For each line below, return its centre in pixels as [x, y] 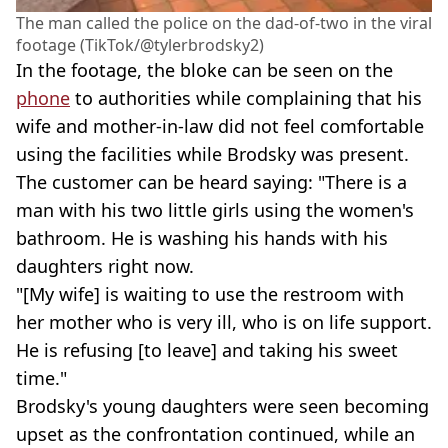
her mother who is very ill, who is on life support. [224, 322]
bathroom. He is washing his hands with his [202, 238]
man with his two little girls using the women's [215, 210]
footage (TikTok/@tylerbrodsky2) [140, 45]
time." [41, 378]
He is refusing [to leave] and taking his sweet [207, 350]
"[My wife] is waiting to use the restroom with [210, 294]
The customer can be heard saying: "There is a [211, 182]
